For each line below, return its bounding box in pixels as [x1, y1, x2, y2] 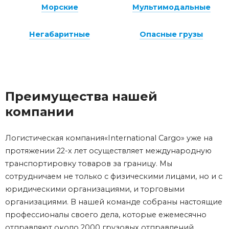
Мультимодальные [132, 3, 211, 12]
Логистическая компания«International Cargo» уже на [5, 133, 213, 143]
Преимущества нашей [5, 89, 157, 104]
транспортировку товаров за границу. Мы [5, 159, 172, 169]
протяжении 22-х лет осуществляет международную [5, 146, 212, 156]
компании [5, 104, 74, 120]
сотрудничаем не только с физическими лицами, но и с [5, 172, 222, 181]
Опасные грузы [140, 30, 203, 39]
